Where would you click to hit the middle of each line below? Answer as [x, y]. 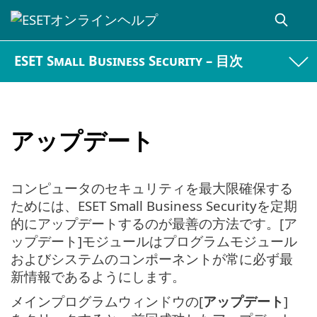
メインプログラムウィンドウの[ [107, 301]
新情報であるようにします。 [98, 277]
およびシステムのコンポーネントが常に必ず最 [152, 259]
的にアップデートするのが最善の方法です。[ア [154, 224]
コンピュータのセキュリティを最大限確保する [152, 188]
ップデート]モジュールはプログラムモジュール [154, 241]
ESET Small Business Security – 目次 [129, 61]
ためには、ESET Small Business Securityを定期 [154, 206]
